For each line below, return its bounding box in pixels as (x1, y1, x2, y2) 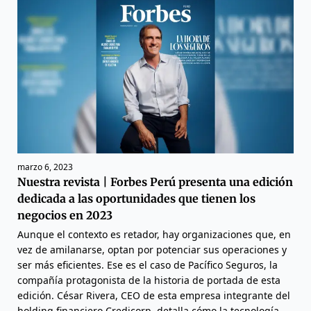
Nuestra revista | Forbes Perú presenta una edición (17, 175, 293, 190)
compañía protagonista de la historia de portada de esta (17, 274, 280, 287)
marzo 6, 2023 (17, 161, 73, 174)
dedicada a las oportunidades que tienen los (17, 192, 255, 206)
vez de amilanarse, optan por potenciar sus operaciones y (17, 243, 287, 257)
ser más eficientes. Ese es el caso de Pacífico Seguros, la (17, 258, 278, 272)
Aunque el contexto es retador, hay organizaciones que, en (17, 228, 291, 242)
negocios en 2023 (17, 208, 112, 223)
